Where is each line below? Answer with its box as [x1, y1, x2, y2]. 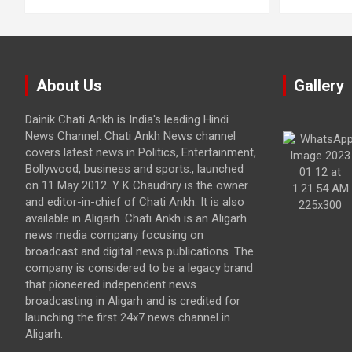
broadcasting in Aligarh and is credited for [25, 293, 240, 308]
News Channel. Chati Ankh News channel [25, 128, 236, 143]
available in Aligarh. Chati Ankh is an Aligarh [25, 211, 247, 225]
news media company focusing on [25, 227, 203, 242]
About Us [36, 75, 102, 95]
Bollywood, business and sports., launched [25, 161, 244, 176]
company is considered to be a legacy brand [25, 260, 253, 275]
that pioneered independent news [25, 277, 196, 291]
